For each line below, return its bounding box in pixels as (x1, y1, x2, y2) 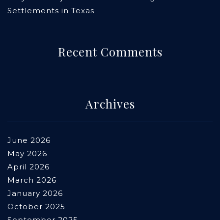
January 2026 (7, 189, 63, 198)
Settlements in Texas (7, 6, 94, 16)
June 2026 (7, 136, 51, 145)
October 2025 (7, 202, 65, 212)
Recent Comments (57, 44, 163, 60)
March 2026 (7, 175, 56, 185)
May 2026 (7, 149, 47, 159)
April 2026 (7, 162, 50, 172)
